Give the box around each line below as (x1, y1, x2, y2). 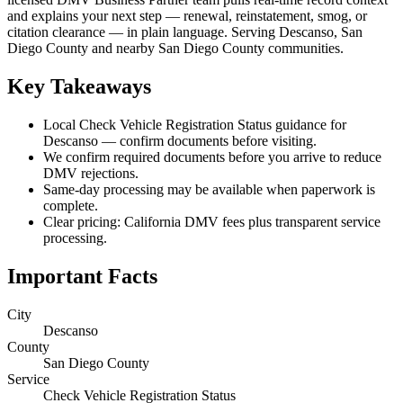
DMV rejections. (43, 165, 139, 181)
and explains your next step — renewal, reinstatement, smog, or (7, 8, 367, 24)
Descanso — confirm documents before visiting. (43, 132, 317, 148)
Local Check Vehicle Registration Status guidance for (43, 116, 346, 132)
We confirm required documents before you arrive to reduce (43, 148, 381, 165)
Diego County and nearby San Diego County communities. (7, 40, 344, 57)
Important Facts (7, 264, 157, 288)
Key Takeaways (7, 74, 151, 98)
